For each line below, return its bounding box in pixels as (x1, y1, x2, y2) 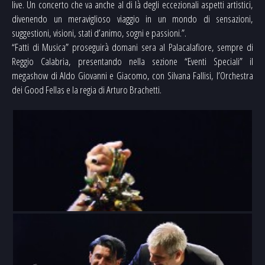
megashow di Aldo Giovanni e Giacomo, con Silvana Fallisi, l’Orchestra (12, 68, 253, 82)
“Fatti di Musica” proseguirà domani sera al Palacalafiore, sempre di (12, 40, 253, 54)
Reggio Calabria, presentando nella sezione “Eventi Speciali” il (12, 54, 253, 68)
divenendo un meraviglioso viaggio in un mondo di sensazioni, (12, 11, 253, 25)
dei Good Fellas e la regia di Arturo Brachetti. (12, 82, 161, 96)
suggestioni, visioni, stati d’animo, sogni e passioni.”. (12, 25, 186, 40)
